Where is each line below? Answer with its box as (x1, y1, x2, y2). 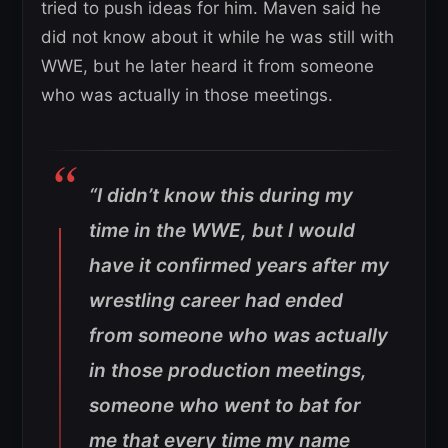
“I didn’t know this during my (89, 184, 353, 208)
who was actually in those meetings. (41, 85, 333, 106)
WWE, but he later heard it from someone (41, 56, 374, 77)
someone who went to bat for (89, 394, 361, 418)
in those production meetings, (89, 359, 367, 383)
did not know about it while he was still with (41, 27, 394, 48)
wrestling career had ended (89, 289, 343, 313)
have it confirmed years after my (89, 254, 389, 278)
